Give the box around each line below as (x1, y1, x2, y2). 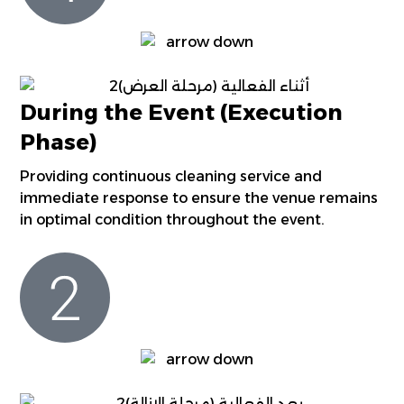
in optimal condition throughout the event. (20, 210, 326, 228)
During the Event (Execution (20, 98, 344, 125)
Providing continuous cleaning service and (20, 167, 323, 185)
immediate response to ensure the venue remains (20, 188, 379, 207)
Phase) (20, 128, 98, 155)
